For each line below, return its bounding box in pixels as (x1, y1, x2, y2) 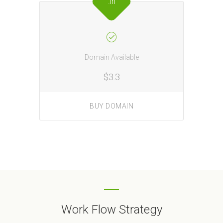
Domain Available (84, 53, 139, 61)
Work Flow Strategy (61, 203, 162, 217)
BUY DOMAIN (90, 102, 133, 110)
